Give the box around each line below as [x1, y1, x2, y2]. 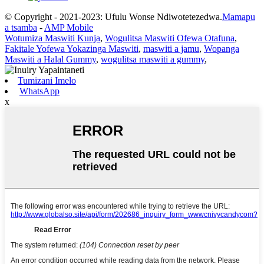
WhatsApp [19, 86, 60, 97]
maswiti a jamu [143, 44, 199, 54]
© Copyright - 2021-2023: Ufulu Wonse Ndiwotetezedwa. [5, 12, 222, 22]
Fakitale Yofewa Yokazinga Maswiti [5, 44, 138, 54]
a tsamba [5, 22, 37, 33]
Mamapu [222, 12, 255, 22]
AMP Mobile [44, 22, 93, 33]
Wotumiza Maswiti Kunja [5, 33, 100, 44]
